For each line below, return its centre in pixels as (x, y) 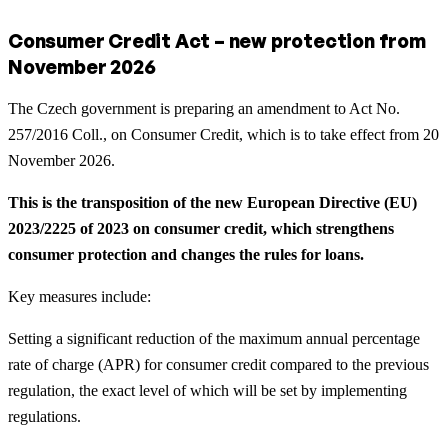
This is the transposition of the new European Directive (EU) (212, 202)
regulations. (44, 416)
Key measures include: (79, 296)
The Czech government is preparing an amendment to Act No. (204, 108)
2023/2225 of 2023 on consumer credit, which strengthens (201, 228)
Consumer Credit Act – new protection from (217, 40)
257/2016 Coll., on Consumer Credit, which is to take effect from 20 (223, 134)
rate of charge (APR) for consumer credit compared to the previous (218, 364)
